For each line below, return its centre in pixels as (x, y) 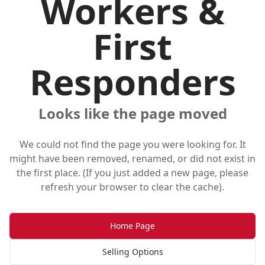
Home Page (132, 225)
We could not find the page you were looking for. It (132, 144)
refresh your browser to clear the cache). (132, 187)
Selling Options (132, 251)
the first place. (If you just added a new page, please (132, 172)
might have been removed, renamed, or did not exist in (132, 158)
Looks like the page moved (132, 113)
